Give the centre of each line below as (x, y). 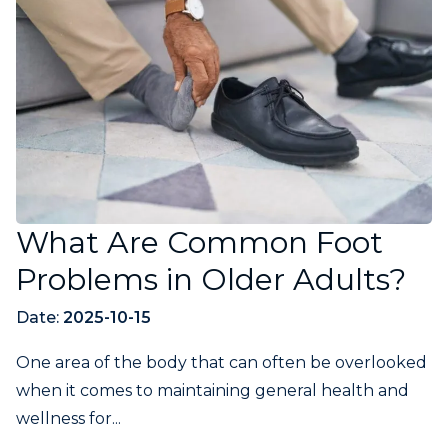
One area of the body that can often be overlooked (221, 362)
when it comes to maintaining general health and (212, 390)
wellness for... (68, 418)
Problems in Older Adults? (211, 279)
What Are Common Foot (199, 242)
